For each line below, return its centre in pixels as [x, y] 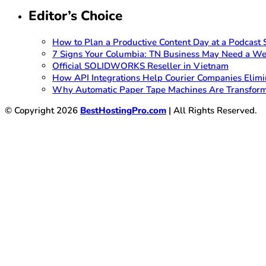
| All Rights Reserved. [212, 110]
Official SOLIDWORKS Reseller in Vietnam [140, 66]
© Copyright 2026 [42, 110]
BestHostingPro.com [123, 110]
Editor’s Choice [75, 16]
